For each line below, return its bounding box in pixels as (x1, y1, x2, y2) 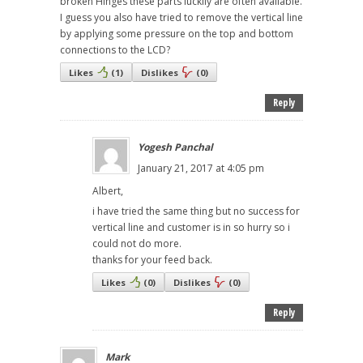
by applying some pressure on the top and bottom (60, 27, 293, 41)
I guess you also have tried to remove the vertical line (60, 11, 303, 25)
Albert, (92, 184, 123, 199)
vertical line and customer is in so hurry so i (92, 220, 290, 235)
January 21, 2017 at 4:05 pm (138, 161, 264, 176)
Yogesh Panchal (138, 140, 213, 155)
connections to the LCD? (60, 43, 170, 58)
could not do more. (92, 237, 181, 251)
